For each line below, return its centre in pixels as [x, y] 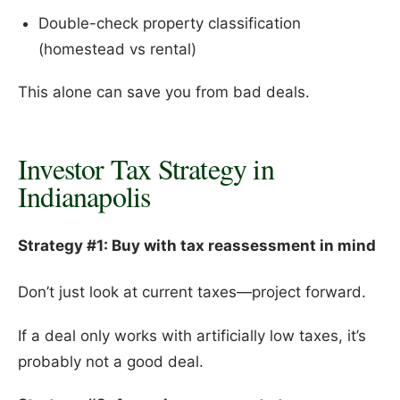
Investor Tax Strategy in [146, 168]
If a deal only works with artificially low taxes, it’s [192, 335]
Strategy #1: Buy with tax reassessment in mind [197, 246]
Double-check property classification [169, 23]
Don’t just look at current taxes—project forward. [192, 292]
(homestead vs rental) [117, 49]
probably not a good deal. [111, 361]
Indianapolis [84, 196]
